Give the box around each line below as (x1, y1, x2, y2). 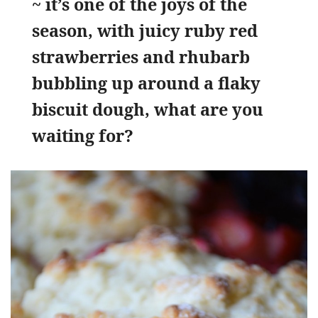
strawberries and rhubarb (32, 45, 250, 68)
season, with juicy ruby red (32, 18, 258, 42)
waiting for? (32, 124, 133, 147)
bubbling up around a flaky (32, 71, 261, 94)
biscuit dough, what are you (32, 97, 263, 121)
